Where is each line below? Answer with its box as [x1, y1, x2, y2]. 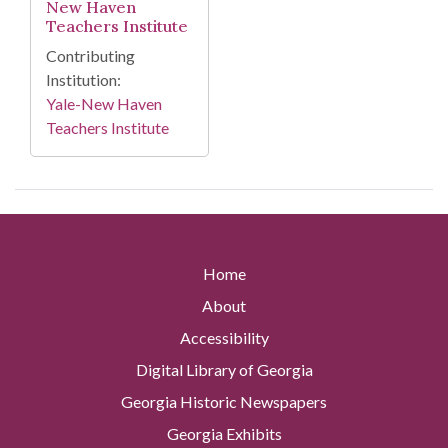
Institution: [46, 70, 121, 90]
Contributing [46, 46, 135, 66]
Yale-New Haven [46, 94, 162, 114]
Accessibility [179, 328, 269, 348]
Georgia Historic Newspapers [121, 392, 327, 412]
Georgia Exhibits [166, 424, 282, 444]
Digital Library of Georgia [135, 360, 313, 380]
